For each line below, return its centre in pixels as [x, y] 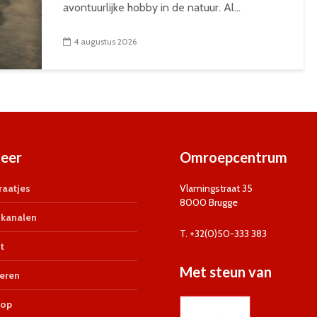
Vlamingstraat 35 [216, 188]
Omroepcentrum [234, 157]
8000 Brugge [209, 202]
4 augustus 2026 [105, 41]
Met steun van [226, 272]
